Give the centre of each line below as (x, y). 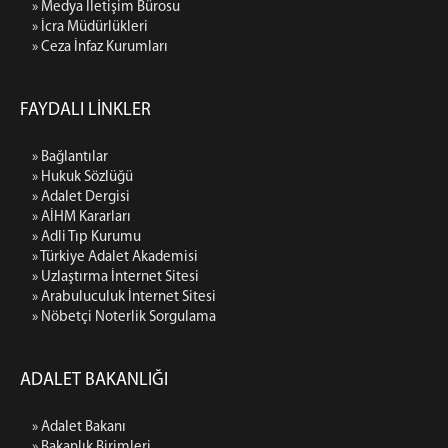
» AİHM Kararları (81, 217)
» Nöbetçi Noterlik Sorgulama (124, 317)
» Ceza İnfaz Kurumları (100, 47)
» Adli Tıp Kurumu (86, 237)
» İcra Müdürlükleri (90, 27)
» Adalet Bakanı (79, 427)
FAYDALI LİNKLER (85, 110)
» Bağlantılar (70, 157)
